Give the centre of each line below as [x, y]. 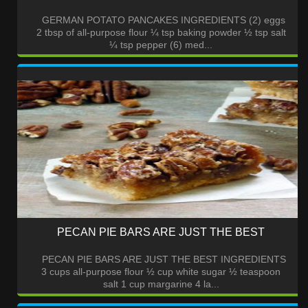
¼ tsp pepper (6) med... [161, 45]
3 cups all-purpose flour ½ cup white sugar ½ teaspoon [161, 272]
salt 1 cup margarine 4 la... [161, 284]
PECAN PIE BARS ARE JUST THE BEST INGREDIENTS [161, 260]
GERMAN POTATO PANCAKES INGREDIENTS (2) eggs [161, 20]
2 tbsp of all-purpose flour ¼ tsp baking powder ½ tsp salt [161, 33]
